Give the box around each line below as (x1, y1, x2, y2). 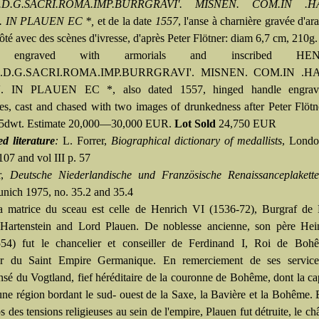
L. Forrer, (63, 135, 111, 147)
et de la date (94, 15, 155, 27)
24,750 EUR (219, 117, 276, 130)
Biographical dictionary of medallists (111, 135, 282, 147)
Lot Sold (174, 117, 219, 130)
